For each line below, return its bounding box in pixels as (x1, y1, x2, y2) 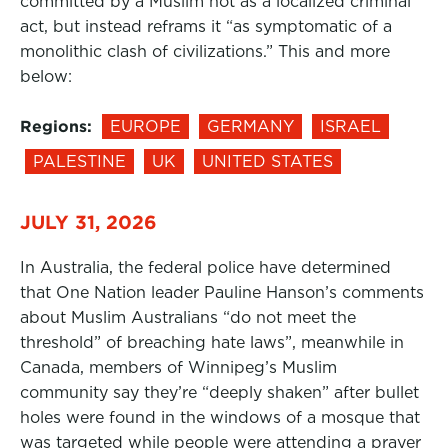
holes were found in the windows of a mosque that (20, 408, 420, 427)
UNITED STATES (202, 152, 333, 171)
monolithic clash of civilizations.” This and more (20, 42, 390, 61)
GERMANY (207, 117, 294, 136)
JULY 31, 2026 (20, 211, 157, 233)
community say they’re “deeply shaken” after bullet (20, 383, 419, 402)
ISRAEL (320, 117, 381, 136)
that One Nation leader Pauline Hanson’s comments (20, 283, 424, 302)
